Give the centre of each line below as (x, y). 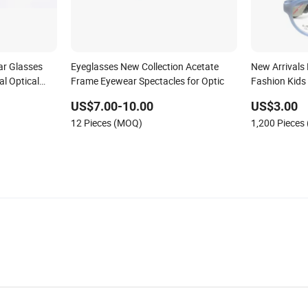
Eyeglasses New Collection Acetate (144, 66)
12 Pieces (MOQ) (106, 122)
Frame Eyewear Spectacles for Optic (147, 80)
